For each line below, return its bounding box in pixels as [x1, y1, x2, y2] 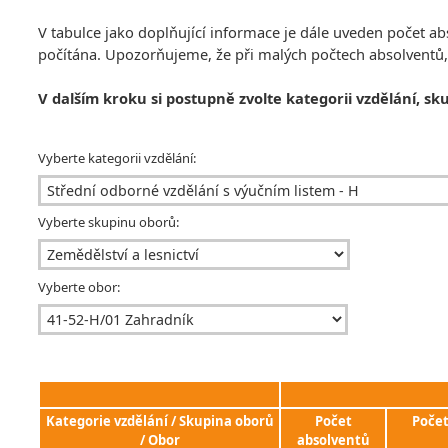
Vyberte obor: [38, 277, 120, 296]
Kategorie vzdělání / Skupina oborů [45, 412, 274, 431]
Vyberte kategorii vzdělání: [38, 149, 196, 168]
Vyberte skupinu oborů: [38, 213, 179, 232]
